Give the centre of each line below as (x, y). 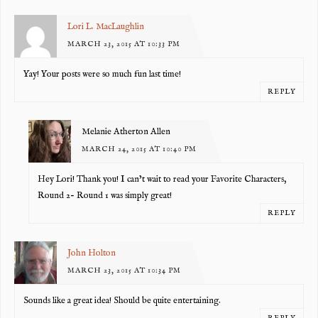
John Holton (91, 253)
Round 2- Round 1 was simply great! (105, 196)
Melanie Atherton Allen (126, 132)
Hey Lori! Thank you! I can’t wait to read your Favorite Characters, (162, 180)
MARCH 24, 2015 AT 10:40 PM (139, 149)
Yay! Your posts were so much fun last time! (103, 75)
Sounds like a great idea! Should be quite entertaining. (122, 301)
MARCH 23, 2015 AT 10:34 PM (124, 270)
